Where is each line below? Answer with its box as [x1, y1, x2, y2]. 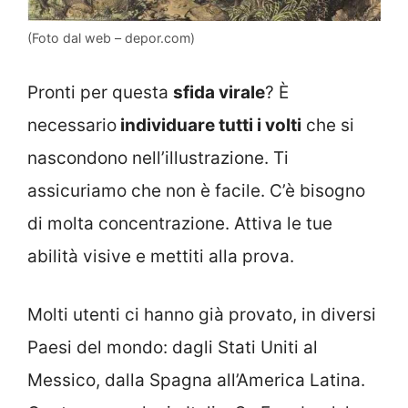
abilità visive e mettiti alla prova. [27, 245, 294, 267]
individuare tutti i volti [117, 114, 301, 136]
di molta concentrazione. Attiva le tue [27, 212, 332, 234]
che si [301, 114, 354, 136]
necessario [27, 114, 117, 136]
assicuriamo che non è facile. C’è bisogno [27, 179, 365, 201]
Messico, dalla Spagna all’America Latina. [27, 370, 365, 392]
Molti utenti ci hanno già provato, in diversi [27, 304, 376, 326]
